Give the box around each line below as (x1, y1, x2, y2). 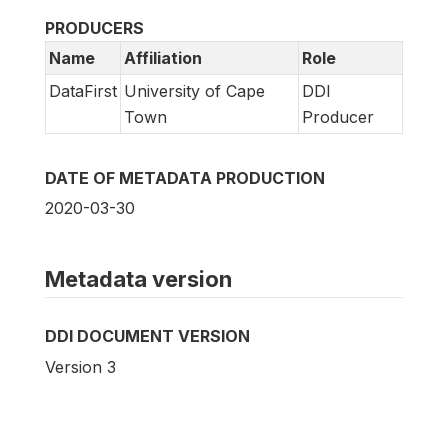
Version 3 (45, 356, 116, 377)
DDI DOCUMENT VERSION (45, 326, 250, 347)
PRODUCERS (45, 18, 144, 39)
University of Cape (124, 81, 265, 102)
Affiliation (124, 48, 202, 69)
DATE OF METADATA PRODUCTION (45, 168, 325, 189)
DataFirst (49, 81, 117, 102)
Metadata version (45, 266, 232, 293)
